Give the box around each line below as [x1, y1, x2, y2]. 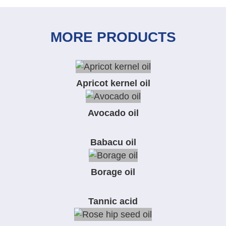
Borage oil [91, 167, 135, 178]
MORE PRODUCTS [50, 29, 176, 45]
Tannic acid [88, 196, 138, 207]
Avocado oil [87, 107, 139, 118]
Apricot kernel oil [76, 78, 150, 88]
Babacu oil [90, 137, 136, 147]
